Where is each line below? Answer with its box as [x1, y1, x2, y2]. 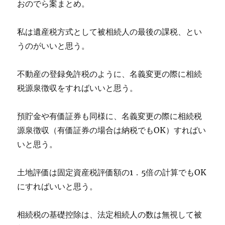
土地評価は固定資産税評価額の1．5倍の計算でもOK [17, 167, 207, 177]
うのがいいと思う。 [17, 41, 90, 51]
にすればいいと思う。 [17, 181, 98, 191]
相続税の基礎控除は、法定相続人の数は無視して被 [17, 209, 202, 219]
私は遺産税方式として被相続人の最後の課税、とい [17, 27, 202, 37]
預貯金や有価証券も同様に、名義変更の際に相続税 [17, 111, 202, 121]
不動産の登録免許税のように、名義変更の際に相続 [17, 69, 202, 79]
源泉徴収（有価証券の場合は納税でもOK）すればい [17, 125, 206, 135]
